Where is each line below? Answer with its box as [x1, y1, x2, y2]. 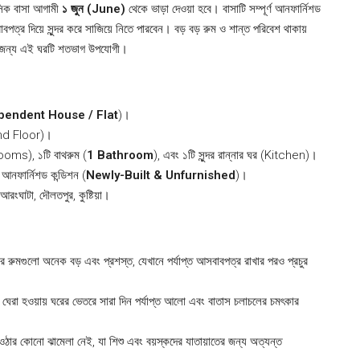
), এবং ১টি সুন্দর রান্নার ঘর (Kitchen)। [153, 148, 317, 162]
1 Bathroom [87, 148, 153, 162]
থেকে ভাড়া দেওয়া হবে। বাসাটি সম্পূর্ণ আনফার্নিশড [125, 2, 321, 16]
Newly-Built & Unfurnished [86, 168, 235, 182]
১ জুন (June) [62, 2, 125, 16]
